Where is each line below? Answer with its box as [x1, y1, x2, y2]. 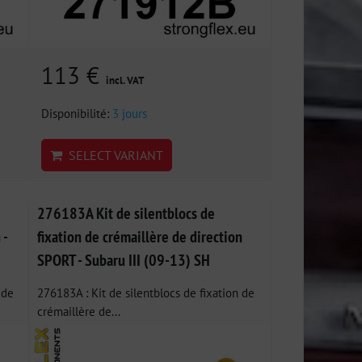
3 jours [112, 104, 148, 121]
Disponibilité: [41, 104, 113, 121]
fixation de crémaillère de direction [37, 225, 243, 246]
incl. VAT [106, 73, 145, 87]
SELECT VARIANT [62, 146, 164, 163]
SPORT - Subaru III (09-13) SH [37, 249, 211, 270]
